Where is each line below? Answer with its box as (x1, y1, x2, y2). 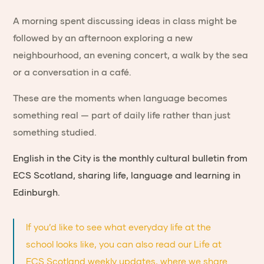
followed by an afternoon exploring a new (13, 33, 193, 43)
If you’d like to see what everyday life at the (26, 222, 212, 232)
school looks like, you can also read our (26, 239, 194, 249)
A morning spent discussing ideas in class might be (13, 16, 237, 26)
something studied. (13, 127, 97, 137)
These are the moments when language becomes (13, 93, 228, 103)
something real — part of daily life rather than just (13, 110, 231, 120)
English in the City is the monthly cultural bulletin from (13, 153, 248, 163)
